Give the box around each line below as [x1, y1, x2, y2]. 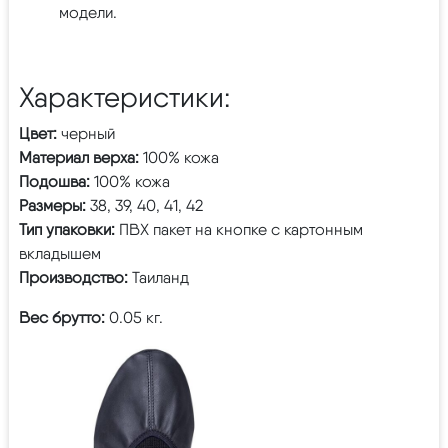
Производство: [19, 267, 132, 287]
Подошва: [19, 171, 94, 191]
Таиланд [132, 267, 189, 287]
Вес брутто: [19, 307, 105, 327]
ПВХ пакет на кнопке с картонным [115, 219, 363, 239]
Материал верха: [19, 147, 143, 167]
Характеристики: [19, 79, 230, 114]
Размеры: [19, 195, 86, 215]
